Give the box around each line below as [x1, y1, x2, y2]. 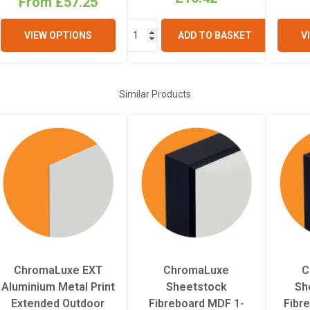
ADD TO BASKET [177, 29, 252, 41]
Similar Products [119, 88, 191, 100]
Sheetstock [165, 280, 227, 293]
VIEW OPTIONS [24, 29, 92, 41]
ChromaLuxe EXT [13, 263, 102, 277]
